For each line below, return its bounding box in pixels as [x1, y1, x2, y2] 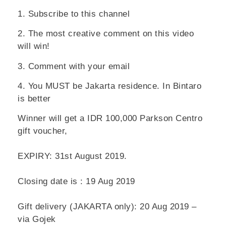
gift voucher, [18, 126, 68, 136]
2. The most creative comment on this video [18, 29, 194, 39]
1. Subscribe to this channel [18, 9, 130, 19]
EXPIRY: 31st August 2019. [18, 151, 127, 161]
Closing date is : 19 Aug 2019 [18, 177, 135, 187]
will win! [18, 41, 50, 51]
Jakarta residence [82, 81, 157, 91]
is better [18, 94, 51, 104]
